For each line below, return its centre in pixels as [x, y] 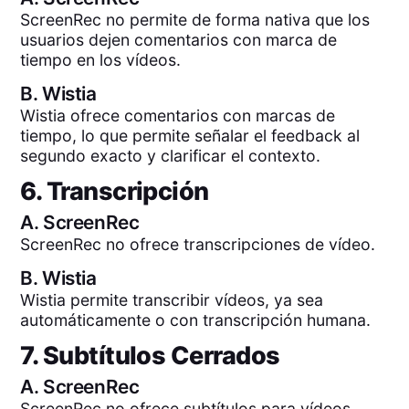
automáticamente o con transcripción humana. [196, 320]
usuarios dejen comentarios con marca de [179, 39]
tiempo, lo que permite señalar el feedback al [190, 136]
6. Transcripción [115, 191]
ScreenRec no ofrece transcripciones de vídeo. [198, 244]
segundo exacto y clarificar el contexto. [171, 156]
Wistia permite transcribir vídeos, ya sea [172, 300]
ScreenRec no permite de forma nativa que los [195, 19]
